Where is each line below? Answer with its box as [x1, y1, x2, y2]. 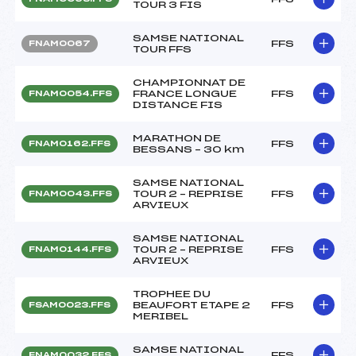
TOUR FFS [133, 44, 192, 54]
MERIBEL [133, 311, 188, 321]
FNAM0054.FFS [29, 89, 112, 98]
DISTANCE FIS [133, 99, 222, 110]
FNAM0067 [29, 39, 91, 48]
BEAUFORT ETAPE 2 [133, 300, 250, 310]
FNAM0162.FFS [29, 139, 110, 148]
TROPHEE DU [133, 288, 211, 299]
